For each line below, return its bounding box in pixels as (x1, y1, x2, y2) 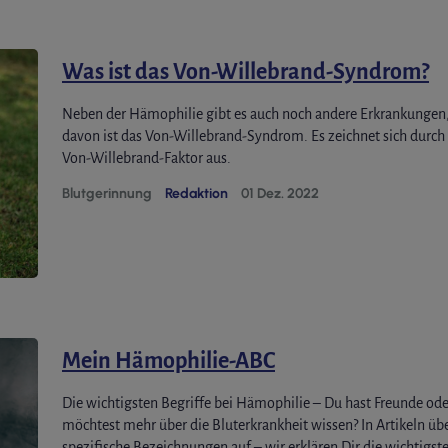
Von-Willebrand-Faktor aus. (62, 149, 231, 166)
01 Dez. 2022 (241, 184, 319, 202)
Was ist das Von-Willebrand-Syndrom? (62, 59, 429, 84)
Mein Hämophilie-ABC (62, 349, 275, 374)
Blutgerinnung (62, 184, 152, 202)
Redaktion (165, 184, 228, 202)
